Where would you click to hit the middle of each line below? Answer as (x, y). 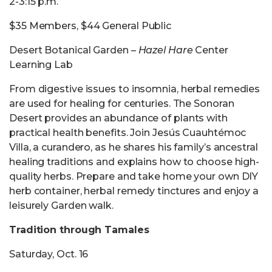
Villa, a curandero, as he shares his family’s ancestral (134, 147)
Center (210, 50)
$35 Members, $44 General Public (90, 26)
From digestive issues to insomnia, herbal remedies (135, 89)
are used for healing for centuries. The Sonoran (122, 104)
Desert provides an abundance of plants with (118, 118)
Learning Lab (41, 65)
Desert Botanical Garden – (74, 50)
